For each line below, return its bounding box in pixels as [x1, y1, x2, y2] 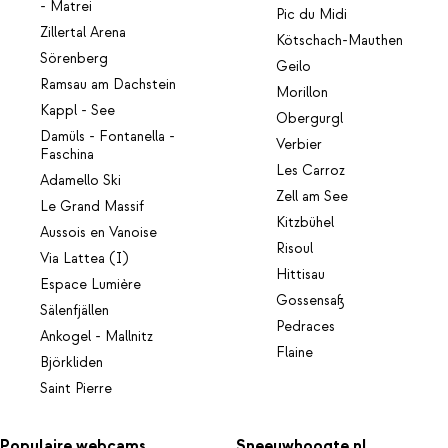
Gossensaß [276, 291, 346, 310]
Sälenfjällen [40, 301, 109, 320]
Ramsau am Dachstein [40, 75, 176, 94]
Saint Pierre [40, 379, 112, 398]
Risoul [276, 239, 314, 258]
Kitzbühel [276, 213, 335, 232]
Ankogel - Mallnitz [40, 327, 153, 346]
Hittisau [276, 265, 326, 284]
